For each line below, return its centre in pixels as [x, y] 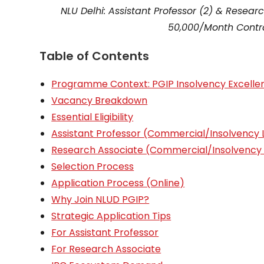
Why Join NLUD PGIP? [100, 199]
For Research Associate [106, 249]
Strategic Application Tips [111, 216]
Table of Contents [95, 56]
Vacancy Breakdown [100, 100]
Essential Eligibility [93, 117]
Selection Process [93, 166]
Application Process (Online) [118, 183]
